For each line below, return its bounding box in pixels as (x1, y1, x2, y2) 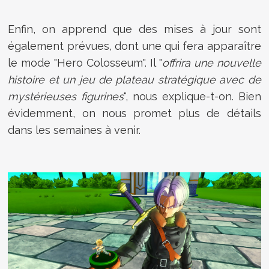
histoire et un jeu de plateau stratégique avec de (8, 73, 261, 86)
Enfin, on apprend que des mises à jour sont (8, 22, 261, 35)
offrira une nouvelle (162, 56, 261, 69)
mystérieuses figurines (8, 89, 124, 103)
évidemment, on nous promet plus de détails (8, 106, 261, 119)
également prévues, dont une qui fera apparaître (8, 39, 261, 52)
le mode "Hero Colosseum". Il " (8, 56, 162, 69)
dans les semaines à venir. (8, 123, 141, 136)
